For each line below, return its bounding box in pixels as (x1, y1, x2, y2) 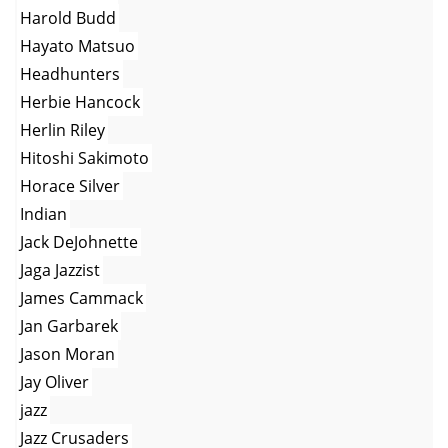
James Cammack (20, 286, 143, 309)
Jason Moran (20, 342, 115, 365)
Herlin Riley (20, 118, 105, 141)
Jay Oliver (20, 370, 89, 393)
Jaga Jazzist (20, 258, 100, 281)
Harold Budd (20, 6, 116, 29)
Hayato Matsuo (20, 34, 135, 57)
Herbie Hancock (20, 90, 140, 113)
